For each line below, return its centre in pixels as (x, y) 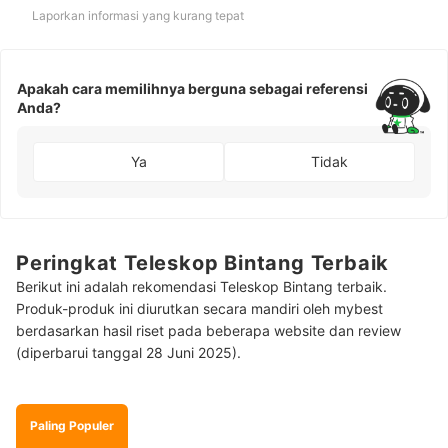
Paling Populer (72, 425)
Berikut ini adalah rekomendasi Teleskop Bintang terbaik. (201, 286)
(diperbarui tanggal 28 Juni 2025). (128, 352)
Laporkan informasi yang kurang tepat (138, 15)
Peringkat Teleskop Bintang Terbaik (203, 262)
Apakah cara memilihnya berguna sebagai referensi (192, 88)
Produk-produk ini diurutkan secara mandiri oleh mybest (199, 308)
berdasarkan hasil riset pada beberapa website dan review (208, 330)
